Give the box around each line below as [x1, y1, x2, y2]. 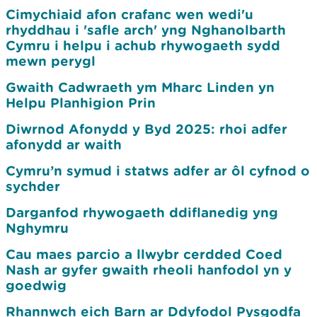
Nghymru [6, 220, 69, 236]
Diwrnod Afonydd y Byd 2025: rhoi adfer [6, 121, 287, 137]
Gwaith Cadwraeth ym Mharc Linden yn [6, 79, 275, 95]
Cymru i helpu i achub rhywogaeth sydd [6, 38, 280, 53]
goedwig [6, 277, 67, 293]
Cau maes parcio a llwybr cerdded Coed [6, 246, 282, 262]
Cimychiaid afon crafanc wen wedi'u [6, 6, 253, 22]
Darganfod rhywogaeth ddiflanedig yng [6, 204, 278, 220]
